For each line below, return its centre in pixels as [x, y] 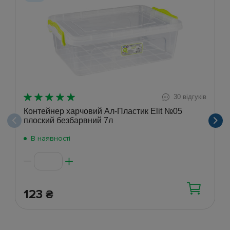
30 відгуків [190, 97]
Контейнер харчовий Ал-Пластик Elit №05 [103, 111]
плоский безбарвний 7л [68, 121]
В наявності [51, 139]
